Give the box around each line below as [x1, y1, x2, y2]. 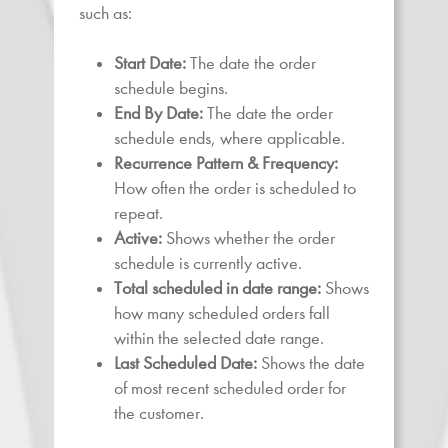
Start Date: [114, 52, 186, 74]
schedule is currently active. [114, 252, 302, 274]
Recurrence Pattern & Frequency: [114, 152, 338, 174]
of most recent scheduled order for [114, 377, 346, 399]
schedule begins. [114, 77, 228, 99]
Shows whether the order [162, 227, 335, 249]
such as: [79, 2, 132, 24]
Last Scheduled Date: [114, 352, 257, 374]
